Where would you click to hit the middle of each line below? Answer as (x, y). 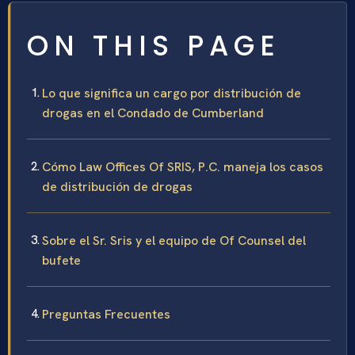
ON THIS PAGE (154, 46)
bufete (61, 261)
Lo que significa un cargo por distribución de (172, 94)
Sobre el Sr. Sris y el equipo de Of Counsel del (174, 241)
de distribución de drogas (117, 187)
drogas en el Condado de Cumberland (153, 113)
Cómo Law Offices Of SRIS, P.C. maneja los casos (183, 167)
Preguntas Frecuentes (106, 315)
